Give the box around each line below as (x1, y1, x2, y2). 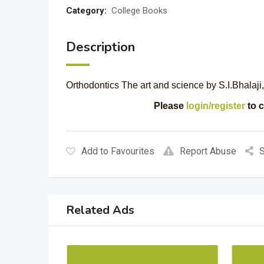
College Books (111, 5, 167, 16)
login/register (186, 101, 245, 111)
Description (66, 38, 135, 56)
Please (153, 101, 186, 111)
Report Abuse (180, 146, 236, 157)
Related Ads (66, 202, 134, 218)
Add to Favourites (81, 146, 154, 157)
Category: (66, 5, 107, 16)
